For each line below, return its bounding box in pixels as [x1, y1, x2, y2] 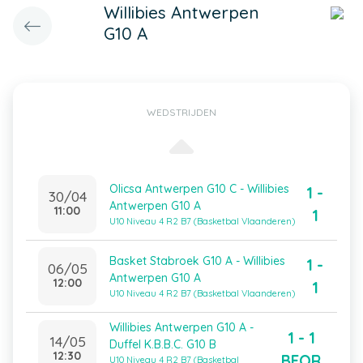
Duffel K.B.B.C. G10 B [109, 337, 216, 352]
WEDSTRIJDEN [147, 106, 216, 118]
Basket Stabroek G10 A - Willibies [109, 254, 285, 268]
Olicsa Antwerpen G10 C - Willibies [109, 181, 289, 196]
